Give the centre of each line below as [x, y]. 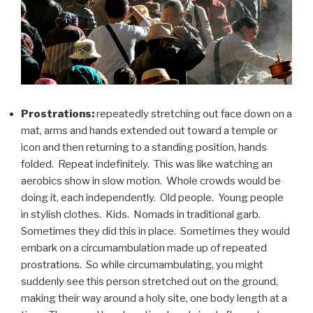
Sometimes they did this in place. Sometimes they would [155, 231]
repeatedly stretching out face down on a [193, 114]
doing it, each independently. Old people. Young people [152, 197]
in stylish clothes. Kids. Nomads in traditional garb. [142, 214]
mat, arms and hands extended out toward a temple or [149, 130]
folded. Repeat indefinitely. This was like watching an [147, 164]
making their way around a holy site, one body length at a [154, 298]
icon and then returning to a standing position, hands [144, 147]
